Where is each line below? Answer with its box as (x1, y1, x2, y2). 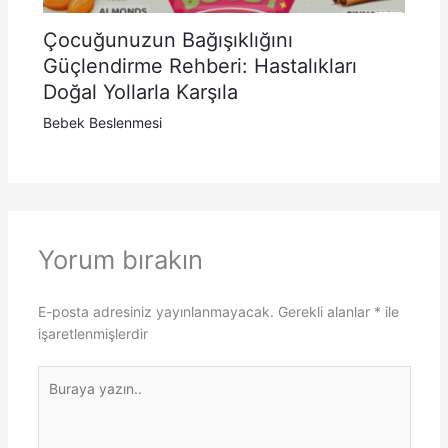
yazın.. (36, 389, 80, 407)
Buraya (36, 367, 83, 385)
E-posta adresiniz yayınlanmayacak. (37, 303, 274, 321)
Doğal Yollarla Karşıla (42, 80, 238, 105)
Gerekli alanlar (277, 303, 374, 321)
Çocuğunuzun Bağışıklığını (42, 28, 293, 53)
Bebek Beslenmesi (42, 114, 162, 132)
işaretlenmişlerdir (37, 325, 148, 343)
